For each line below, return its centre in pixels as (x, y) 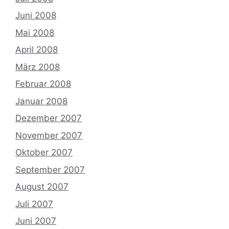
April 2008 (37, 50)
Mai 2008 (35, 32)
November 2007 (49, 135)
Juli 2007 (34, 204)
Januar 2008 (41, 101)
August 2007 (42, 187)
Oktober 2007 (44, 153)
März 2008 (38, 67)
